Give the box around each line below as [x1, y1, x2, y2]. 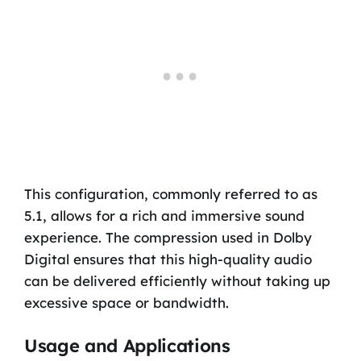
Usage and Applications [23, 334, 230, 358]
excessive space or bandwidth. [23, 293, 229, 311]
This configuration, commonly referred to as [23, 185, 317, 202]
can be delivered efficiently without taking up [23, 272, 330, 289]
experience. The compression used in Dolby [23, 228, 312, 246]
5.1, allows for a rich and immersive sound [23, 206, 305, 224]
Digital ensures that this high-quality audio [23, 250, 312, 268]
